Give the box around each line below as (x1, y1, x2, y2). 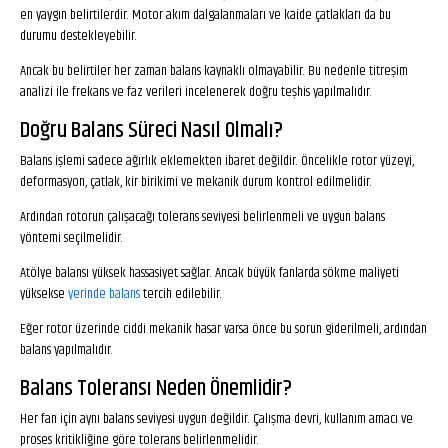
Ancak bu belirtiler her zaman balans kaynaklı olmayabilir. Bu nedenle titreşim (20, 60, 408, 82)
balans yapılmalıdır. (20, 339, 113, 361)
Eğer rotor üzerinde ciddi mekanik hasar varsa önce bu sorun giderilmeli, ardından (20, 318, 427, 340)
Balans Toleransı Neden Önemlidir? (20, 371, 292, 406)
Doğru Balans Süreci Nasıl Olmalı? (20, 113, 283, 148)
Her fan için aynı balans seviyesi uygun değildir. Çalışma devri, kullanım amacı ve (20, 408, 413, 430)
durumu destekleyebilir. (20, 25, 137, 47)
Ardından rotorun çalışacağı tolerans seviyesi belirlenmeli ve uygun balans (20, 206, 385, 228)
